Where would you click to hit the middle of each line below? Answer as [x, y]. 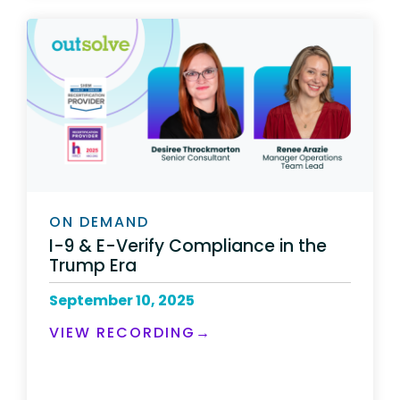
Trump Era [93, 265]
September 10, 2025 [122, 300]
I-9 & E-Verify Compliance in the [188, 246]
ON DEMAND [99, 222]
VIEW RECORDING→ [130, 332]
